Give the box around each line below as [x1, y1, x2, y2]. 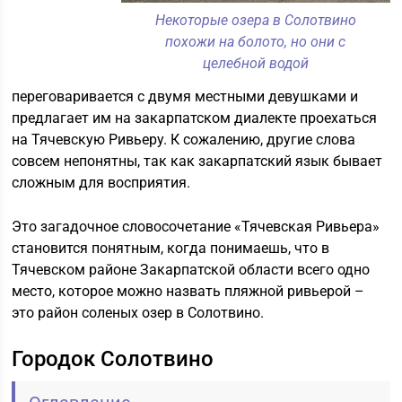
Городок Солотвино [12, 346, 214, 371]
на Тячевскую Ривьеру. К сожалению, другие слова [12, 131, 356, 148]
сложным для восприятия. [12, 174, 191, 191]
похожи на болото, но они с [165, 33, 346, 50]
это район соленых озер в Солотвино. [12, 304, 265, 321]
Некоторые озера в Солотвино [154, 12, 356, 29]
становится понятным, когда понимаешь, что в [12, 240, 330, 257]
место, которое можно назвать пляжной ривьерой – [12, 283, 365, 300]
